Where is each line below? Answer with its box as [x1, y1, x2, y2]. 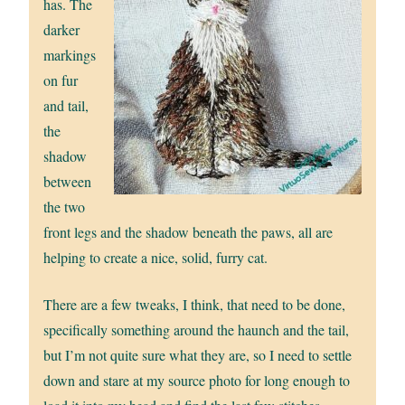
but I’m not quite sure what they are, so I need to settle [43, 344, 353, 364]
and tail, [43, 95, 89, 115]
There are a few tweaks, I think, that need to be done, [43, 294, 346, 314]
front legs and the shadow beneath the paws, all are [43, 221, 334, 241]
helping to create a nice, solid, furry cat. [43, 247, 268, 267]
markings [43, 44, 97, 64]
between [43, 171, 92, 191]
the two [43, 196, 86, 216]
